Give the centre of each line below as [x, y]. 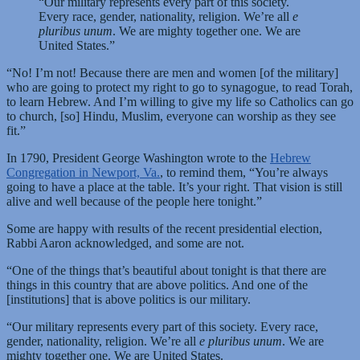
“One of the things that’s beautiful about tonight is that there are [166, 270]
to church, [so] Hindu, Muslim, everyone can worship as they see [171, 116]
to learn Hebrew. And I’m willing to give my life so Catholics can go [180, 101]
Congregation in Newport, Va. [83, 172]
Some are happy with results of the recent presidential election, [164, 228]
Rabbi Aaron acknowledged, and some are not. [125, 243]
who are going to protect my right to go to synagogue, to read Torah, [180, 87]
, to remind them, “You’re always [244, 172]
